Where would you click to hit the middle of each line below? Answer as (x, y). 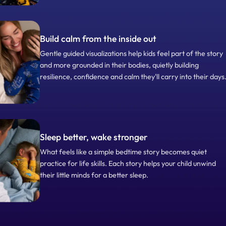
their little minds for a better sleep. (94, 175)
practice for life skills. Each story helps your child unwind (128, 164)
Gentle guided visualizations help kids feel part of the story (131, 54)
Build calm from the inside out (98, 39)
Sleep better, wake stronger (94, 137)
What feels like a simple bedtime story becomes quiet (123, 152)
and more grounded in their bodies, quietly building (119, 65)
